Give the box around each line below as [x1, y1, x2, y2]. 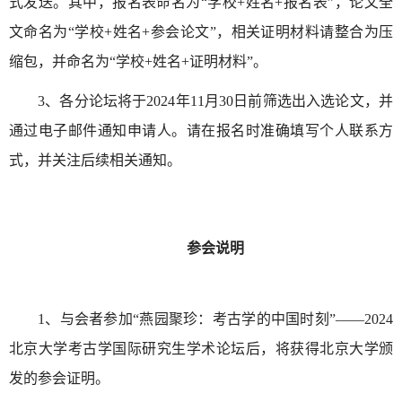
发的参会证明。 [9, 371, 109, 387]
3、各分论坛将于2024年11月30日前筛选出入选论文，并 [38, 93, 393, 109]
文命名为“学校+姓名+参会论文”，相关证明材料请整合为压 [9, 24, 393, 40]
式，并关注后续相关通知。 [9, 153, 181, 169]
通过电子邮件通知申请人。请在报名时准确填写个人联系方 [9, 123, 393, 139]
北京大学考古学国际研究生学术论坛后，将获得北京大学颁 [9, 341, 393, 357]
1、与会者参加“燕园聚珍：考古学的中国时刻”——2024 [38, 311, 393, 328]
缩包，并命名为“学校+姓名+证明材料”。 [9, 54, 267, 70]
